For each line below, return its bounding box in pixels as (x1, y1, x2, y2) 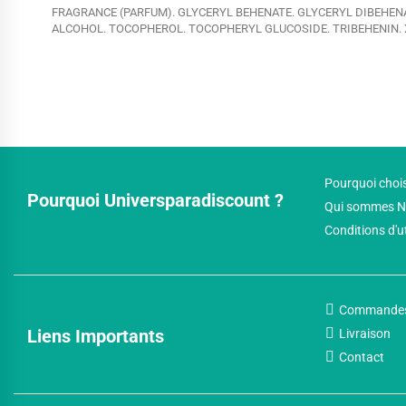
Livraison (338, 326, 391, 342)
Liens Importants (27, 324, 164, 347)
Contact (338, 350, 384, 365)
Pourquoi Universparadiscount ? (27, 189, 284, 212)
